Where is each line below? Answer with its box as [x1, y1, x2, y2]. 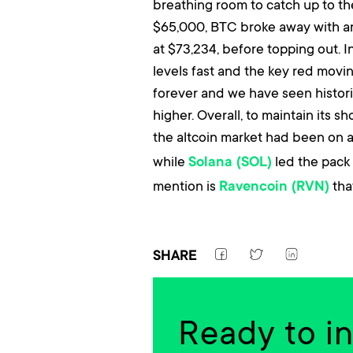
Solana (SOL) [188, 155, 272, 172]
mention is [153, 176, 219, 195]
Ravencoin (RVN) [219, 180, 329, 196]
